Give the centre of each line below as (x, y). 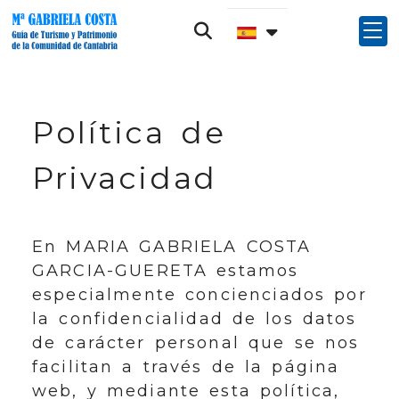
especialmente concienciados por (199, 295)
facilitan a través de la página (186, 367)
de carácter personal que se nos (196, 343)
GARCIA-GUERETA (120, 271)
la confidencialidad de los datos (195, 319)
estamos (253, 271)
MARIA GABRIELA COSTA (189, 247)
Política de (129, 132)
